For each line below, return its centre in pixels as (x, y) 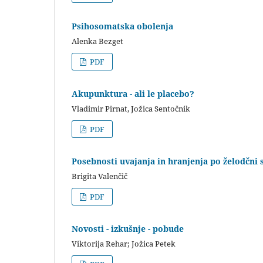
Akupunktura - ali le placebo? (133, 93)
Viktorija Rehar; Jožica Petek (124, 243)
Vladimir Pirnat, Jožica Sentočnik (131, 108)
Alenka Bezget (97, 41)
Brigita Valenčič (100, 176)
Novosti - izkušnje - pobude (128, 228)
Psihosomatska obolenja (122, 26)
